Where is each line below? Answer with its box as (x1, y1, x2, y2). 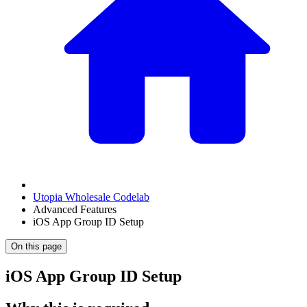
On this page (11, 241, 62, 251)
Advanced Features (33, 204, 116, 215)
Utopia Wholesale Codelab (33, 191, 149, 203)
